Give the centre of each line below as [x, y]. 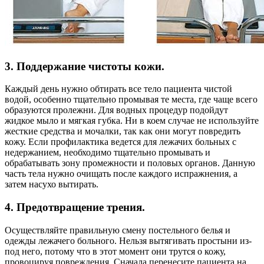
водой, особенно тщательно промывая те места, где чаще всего [131, 100]
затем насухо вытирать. [52, 184]
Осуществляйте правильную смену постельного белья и [118, 230]
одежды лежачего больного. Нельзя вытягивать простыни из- [128, 240]
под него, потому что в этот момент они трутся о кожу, [115, 251]
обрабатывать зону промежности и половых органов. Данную [130, 163]
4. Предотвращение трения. [75, 207]
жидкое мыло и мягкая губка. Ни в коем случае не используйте [132, 121]
